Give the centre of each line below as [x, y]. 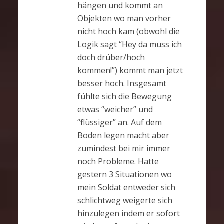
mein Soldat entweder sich [126, 188]
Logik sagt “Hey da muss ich [129, 45]
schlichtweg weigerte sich [125, 201]
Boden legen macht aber [123, 136]
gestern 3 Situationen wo [124, 175]
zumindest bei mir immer [124, 149]
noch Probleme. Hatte [118, 162]
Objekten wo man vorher [124, 19]
